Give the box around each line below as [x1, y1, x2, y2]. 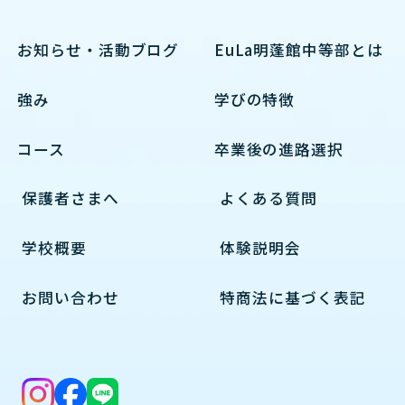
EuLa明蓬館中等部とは [213, 39, 384, 61]
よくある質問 [220, 187, 317, 210]
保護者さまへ [21, 187, 119, 210]
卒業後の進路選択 [213, 137, 344, 160]
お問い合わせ [21, 286, 119, 308]
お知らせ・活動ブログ [16, 39, 180, 61]
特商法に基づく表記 [220, 286, 366, 308]
